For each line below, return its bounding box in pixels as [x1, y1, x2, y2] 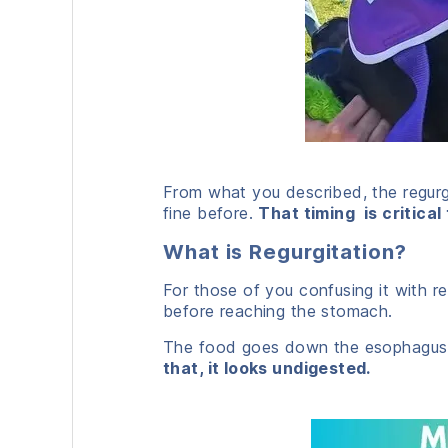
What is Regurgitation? [163, 239, 407, 264]
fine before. [163, 202, 259, 223]
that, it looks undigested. [163, 357, 371, 378]
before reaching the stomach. [163, 300, 393, 321]
